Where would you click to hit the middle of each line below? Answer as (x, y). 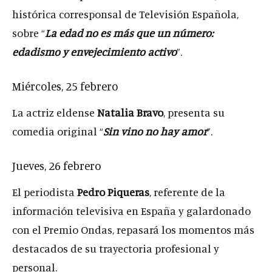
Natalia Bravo (130, 112)
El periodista (45, 192)
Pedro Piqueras (113, 192)
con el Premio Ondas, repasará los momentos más (133, 229)
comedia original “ (58, 131)
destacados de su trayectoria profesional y (116, 248)
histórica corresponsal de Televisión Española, (125, 14)
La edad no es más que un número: (129, 33)
